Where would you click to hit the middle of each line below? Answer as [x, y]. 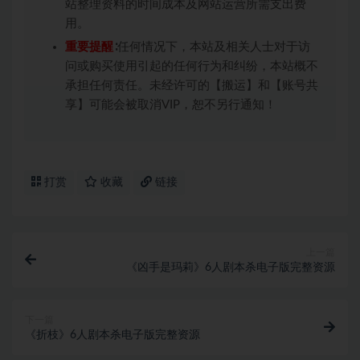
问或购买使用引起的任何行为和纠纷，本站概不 [192, 66]
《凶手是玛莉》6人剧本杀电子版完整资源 [231, 268]
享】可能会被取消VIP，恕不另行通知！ [171, 105]
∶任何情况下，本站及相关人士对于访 [212, 47]
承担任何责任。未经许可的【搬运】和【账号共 [192, 86]
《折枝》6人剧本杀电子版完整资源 [112, 335]
